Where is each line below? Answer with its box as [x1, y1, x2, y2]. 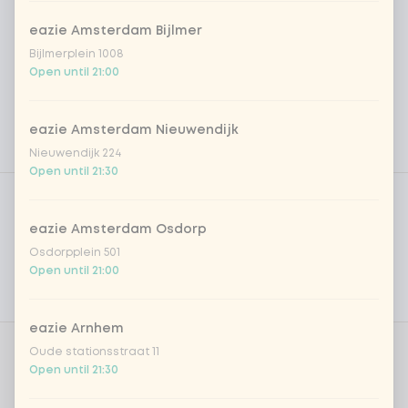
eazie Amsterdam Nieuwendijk [29, 125, 239, 136]
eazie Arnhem [29, 323, 124, 334]
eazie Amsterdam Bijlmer [29, 25, 202, 36]
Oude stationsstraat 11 [29, 347, 159, 357]
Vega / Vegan [15, 186, 104, 198]
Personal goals [15, 260, 113, 272]
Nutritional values [15, 298, 131, 310]
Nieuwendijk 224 [29, 148, 121, 158]
